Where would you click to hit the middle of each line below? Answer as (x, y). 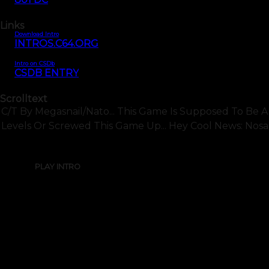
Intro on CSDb (35, 64)
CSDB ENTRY (47, 73)
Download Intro (37, 34)
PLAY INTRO (58, 167)
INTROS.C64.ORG (56, 44)
